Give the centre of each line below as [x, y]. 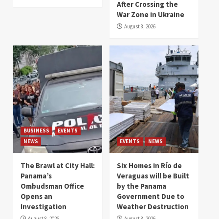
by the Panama [142, 186]
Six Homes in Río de [149, 165]
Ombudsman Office [52, 186]
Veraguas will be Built [153, 175]
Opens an [36, 196]
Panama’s [36, 175]
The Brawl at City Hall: [58, 165]
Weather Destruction [153, 206]
